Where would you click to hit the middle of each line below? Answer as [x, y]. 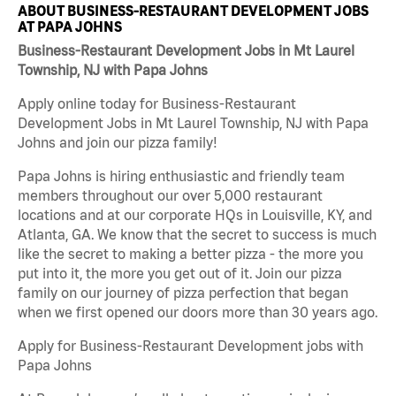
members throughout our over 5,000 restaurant [170, 196]
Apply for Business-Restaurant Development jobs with [190, 346]
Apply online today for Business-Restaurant [157, 104]
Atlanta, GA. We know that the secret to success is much [197, 235]
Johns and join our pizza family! [118, 143]
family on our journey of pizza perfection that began [183, 293]
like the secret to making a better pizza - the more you [190, 254]
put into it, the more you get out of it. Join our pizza [180, 274]
